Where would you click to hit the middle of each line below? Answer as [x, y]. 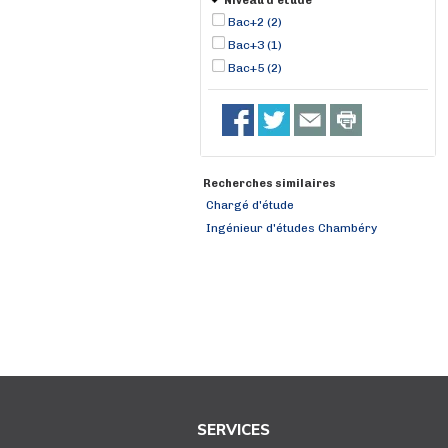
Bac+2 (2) [255, 22]
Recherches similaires [269, 183]
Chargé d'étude [250, 205]
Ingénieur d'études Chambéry [291, 228]
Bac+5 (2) [255, 68]
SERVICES [234, 429]
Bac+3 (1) [255, 45]
